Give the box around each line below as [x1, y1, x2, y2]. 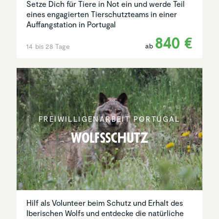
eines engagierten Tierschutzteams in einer [26, 9, 177, 19]
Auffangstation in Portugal [26, 20, 116, 29]
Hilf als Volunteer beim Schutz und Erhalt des [26, 198, 183, 208]
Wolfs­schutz [71, 128, 148, 148]
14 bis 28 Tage [26, 42, 70, 51]
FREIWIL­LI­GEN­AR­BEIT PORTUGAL [39, 114, 180, 123]
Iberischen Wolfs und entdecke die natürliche [26, 208, 184, 218]
